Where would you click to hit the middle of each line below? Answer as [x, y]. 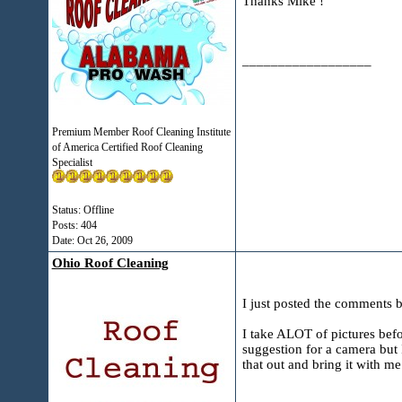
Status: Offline [83, 210]
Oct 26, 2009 [105, 240]
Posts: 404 [74, 225]
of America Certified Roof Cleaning [127, 147]
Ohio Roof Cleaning [110, 263]
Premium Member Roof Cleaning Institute [141, 132]
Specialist [72, 162]
